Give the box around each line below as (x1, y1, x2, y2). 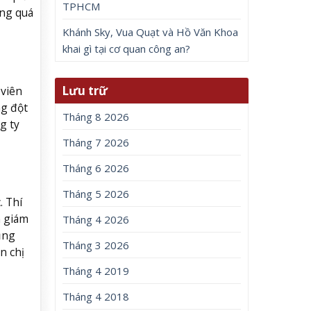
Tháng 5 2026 (62, 187, 130, 201)
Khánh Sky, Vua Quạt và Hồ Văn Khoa (62, 25, 239, 39)
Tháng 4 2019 (62, 264, 130, 278)
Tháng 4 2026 (62, 212, 130, 227)
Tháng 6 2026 (62, 161, 130, 176)
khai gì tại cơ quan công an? (62, 42, 191, 56)
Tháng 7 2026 (62, 135, 130, 150)
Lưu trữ (62, 83, 108, 99)
